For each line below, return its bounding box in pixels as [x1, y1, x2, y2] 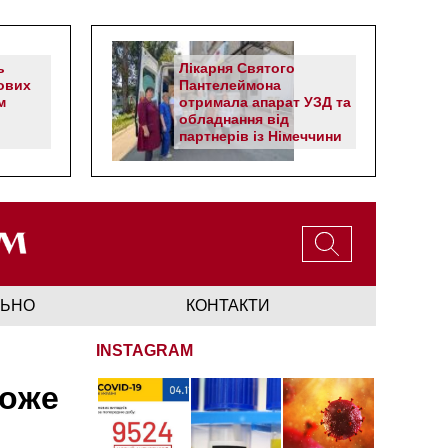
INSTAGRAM [96, 341, 193, 359]
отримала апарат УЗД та [179, 94, 351, 110]
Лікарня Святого [179, 60, 295, 76]
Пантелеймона [179, 77, 281, 93]
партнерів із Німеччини [179, 128, 342, 144]
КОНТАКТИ [186, 296, 271, 314]
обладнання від [179, 111, 289, 127]
